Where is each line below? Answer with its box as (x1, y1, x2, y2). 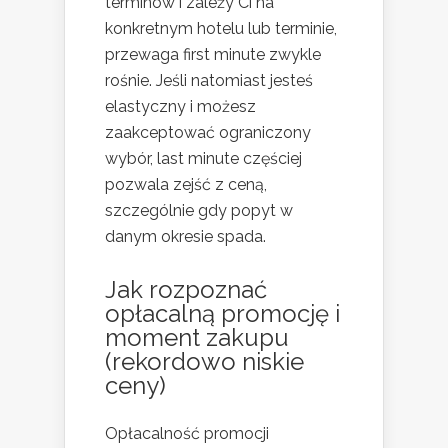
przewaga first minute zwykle (105, 45, 321, 65)
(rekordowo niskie (105, 347, 304, 377)
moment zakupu (105, 323, 289, 353)
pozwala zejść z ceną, (105, 175, 267, 195)
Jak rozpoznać (105, 275, 267, 305)
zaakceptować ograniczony (105, 123, 311, 143)
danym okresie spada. (105, 227, 266, 247)
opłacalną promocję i (105, 299, 340, 329)
